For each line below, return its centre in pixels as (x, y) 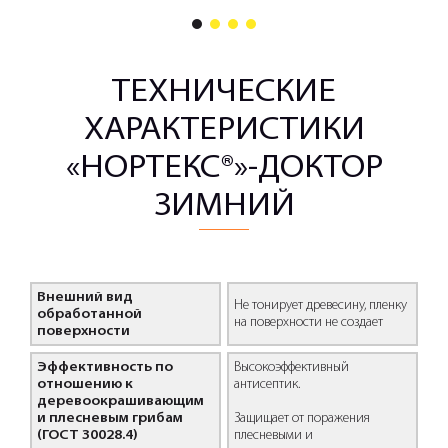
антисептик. (266, 384)
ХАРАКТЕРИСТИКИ (224, 131)
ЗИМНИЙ (224, 207)
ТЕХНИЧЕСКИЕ (224, 93)
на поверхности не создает (308, 322)
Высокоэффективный (291, 367)
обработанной (89, 314)
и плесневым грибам (109, 418)
